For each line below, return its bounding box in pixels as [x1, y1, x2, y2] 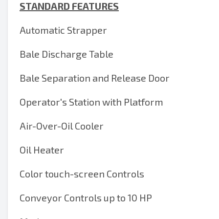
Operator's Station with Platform [20, 96, 163, 108]
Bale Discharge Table [20, 48, 113, 60]
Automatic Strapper [20, 24, 107, 36]
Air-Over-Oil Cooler [20, 120, 104, 131]
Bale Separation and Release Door [20, 72, 170, 84]
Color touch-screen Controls [20, 168, 144, 179]
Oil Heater [20, 144, 64, 155]
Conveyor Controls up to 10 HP [20, 192, 152, 203]
